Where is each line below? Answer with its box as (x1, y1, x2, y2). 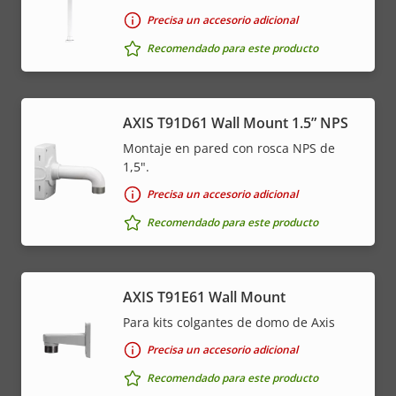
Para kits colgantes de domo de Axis (123, 313, 335, 331)
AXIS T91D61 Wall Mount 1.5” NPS (123, 112, 348, 133)
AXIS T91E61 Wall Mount (123, 286, 286, 307)
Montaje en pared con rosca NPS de (123, 139, 335, 156)
